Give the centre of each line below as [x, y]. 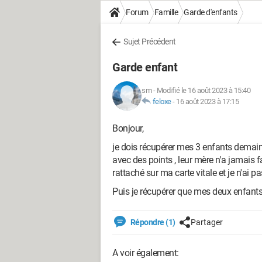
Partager [206, 222]
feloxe [162, 101]
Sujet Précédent [150, 42]
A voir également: [146, 253]
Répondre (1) [152, 222]
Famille [166, 12]
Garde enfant [145, 67]
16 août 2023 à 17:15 [207, 101]
